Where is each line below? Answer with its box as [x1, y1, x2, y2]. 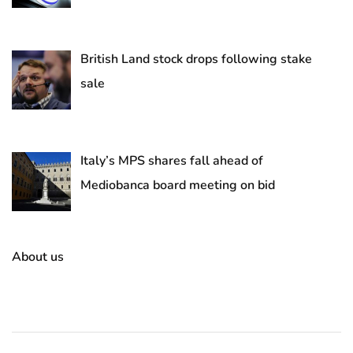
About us [12, 247, 64, 266]
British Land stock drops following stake [80, 50, 312, 68]
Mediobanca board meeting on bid [80, 176, 275, 194]
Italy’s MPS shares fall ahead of [80, 151, 263, 169]
